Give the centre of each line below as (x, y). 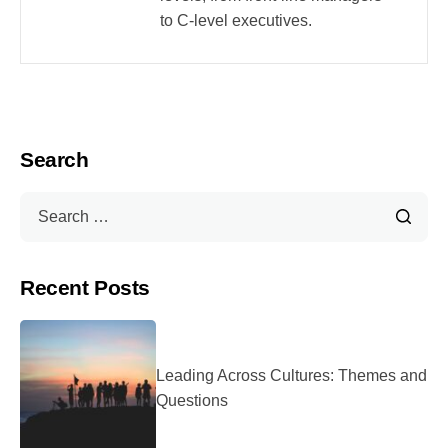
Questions (192, 401)
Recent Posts (85, 288)
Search (54, 160)
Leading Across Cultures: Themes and (291, 376)
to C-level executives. (236, 21)
